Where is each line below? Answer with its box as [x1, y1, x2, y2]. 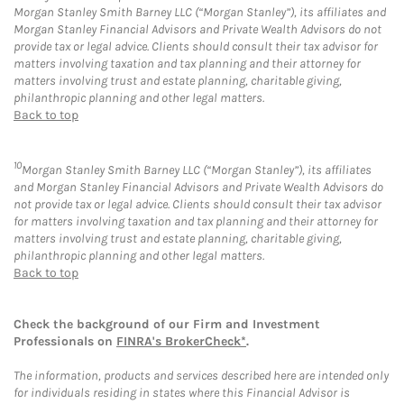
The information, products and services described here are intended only [14, 368, 389, 384]
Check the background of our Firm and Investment [14, 317, 320, 333]
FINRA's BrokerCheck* [116, 334, 246, 350]
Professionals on [14, 334, 116, 350]
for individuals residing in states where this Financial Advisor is [14, 385, 350, 401]
